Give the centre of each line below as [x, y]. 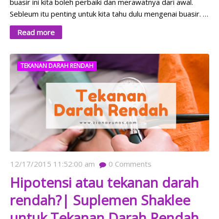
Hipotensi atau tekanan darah [104, 183]
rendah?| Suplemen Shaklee [100, 200]
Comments [132, 164]
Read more [36, 33]
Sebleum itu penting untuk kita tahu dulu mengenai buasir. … [109, 14]
